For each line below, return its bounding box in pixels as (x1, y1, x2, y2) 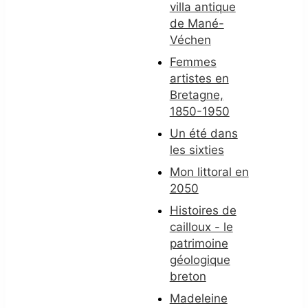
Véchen (169, 32, 211, 47)
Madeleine (169, 291, 228, 305)
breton (169, 269, 206, 283)
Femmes (169, 54, 217, 69)
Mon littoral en (169, 164, 249, 179)
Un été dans (169, 126, 238, 140)
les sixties (169, 142, 224, 157)
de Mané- (169, 16, 224, 30)
